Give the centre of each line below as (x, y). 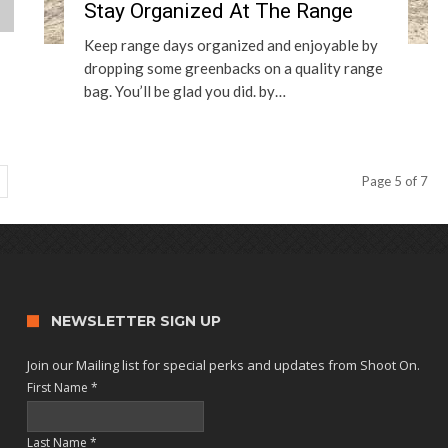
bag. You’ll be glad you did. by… (185, 91)
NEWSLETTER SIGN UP (136, 321)
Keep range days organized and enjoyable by (231, 45)
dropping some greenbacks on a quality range (233, 68)
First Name (59, 387)
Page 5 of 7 (395, 181)
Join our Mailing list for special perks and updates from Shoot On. (224, 365)
